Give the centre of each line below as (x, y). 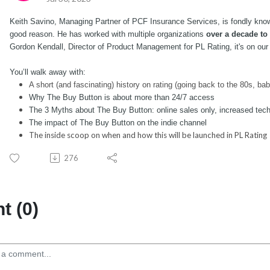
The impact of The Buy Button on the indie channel (118, 122)
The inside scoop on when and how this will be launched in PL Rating (148, 135)
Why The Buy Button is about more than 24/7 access (123, 97)
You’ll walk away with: (48, 72)
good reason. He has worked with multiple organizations (108, 34)
